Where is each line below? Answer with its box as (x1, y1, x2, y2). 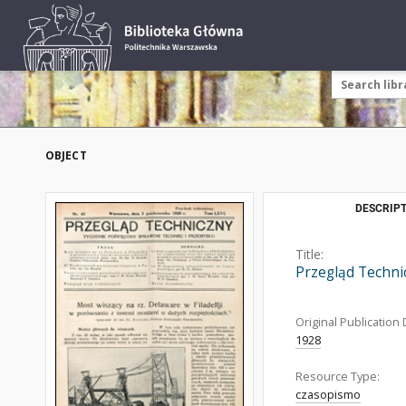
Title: (295, 246, 324, 263)
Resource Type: (295, 369, 380, 384)
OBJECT (45, 148, 87, 163)
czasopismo (295, 387, 361, 402)
